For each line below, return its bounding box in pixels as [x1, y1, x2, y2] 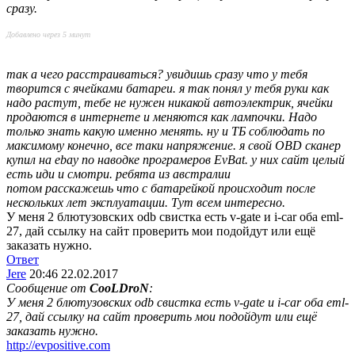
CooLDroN [90, 281, 149, 295]
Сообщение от [6, 281, 90, 295]
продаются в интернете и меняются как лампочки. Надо [6, 110, 317, 124]
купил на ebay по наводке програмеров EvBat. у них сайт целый [6, 153, 345, 166]
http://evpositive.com [6, 338, 110, 352]
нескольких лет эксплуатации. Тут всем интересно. [6, 196, 285, 209]
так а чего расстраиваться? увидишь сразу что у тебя [6, 67, 307, 81]
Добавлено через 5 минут [6, 30, 90, 39]
